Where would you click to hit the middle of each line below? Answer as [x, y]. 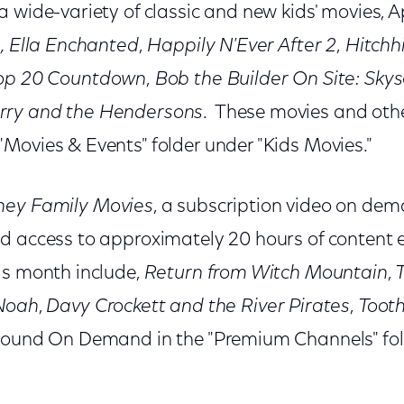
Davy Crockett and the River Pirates [198, 307]
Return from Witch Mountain [266, 274]
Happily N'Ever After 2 [240, 46]
